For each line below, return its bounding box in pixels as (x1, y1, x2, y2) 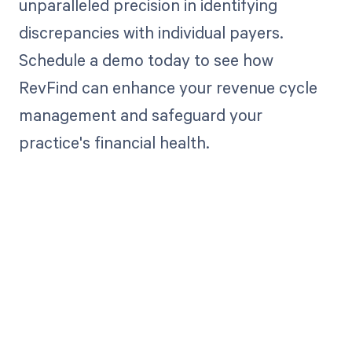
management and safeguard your (18, 104, 262, 126)
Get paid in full (79, 309, 273, 339)
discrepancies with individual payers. (18, 21, 284, 44)
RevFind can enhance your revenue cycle (18, 76, 317, 99)
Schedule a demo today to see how (18, 49, 273, 71)
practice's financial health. (18, 131, 210, 154)
